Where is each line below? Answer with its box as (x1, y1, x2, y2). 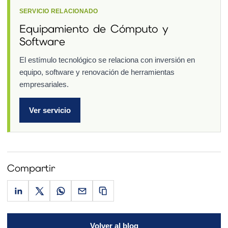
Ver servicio (28, 105, 71, 115)
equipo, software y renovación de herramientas (19, 67, 175, 76)
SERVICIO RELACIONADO (19, 7, 98, 15)
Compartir (7, 162, 55, 175)
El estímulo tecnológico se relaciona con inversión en (19, 55, 195, 64)
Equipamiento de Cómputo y (19, 21, 168, 36)
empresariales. (19, 79, 69, 89)
